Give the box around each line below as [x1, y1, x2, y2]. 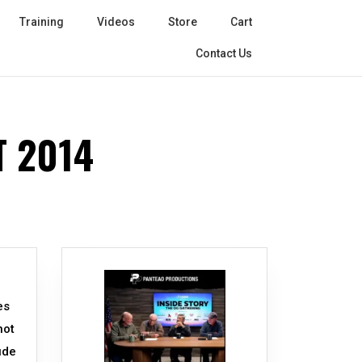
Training [19, 15, 64, 28]
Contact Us [196, 47, 252, 60]
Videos [97, 15, 135, 28]
